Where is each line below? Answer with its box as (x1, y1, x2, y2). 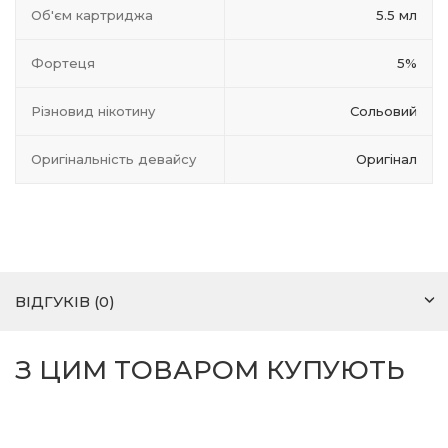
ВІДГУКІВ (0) (15, 292, 115, 311)
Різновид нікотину (31, 103, 155, 119)
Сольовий (350, 103, 417, 119)
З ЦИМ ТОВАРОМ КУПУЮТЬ (15, 354, 405, 386)
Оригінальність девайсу (31, 151, 196, 167)
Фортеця (31, 55, 95, 71)
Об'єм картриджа (31, 7, 153, 23)
